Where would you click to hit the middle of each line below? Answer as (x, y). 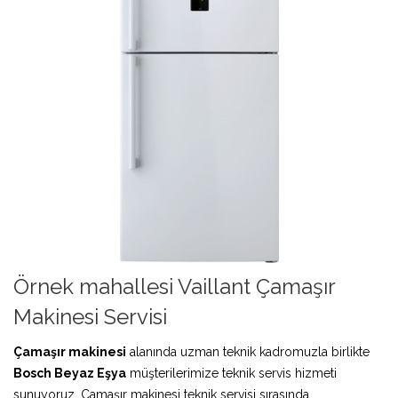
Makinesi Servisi (90, 316)
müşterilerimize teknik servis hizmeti (231, 373)
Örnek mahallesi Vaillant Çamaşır (174, 286)
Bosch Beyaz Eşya (70, 373)
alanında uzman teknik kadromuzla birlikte (248, 351)
